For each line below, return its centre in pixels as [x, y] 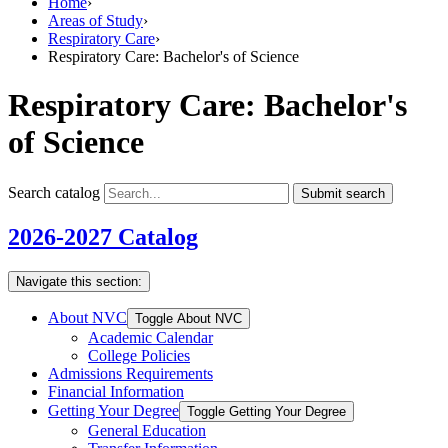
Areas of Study [95, 20]
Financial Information [116, 391]
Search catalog [54, 192]
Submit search [343, 193]
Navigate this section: [79, 281]
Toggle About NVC [188, 318]
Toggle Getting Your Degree [266, 411]
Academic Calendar [150, 337]
